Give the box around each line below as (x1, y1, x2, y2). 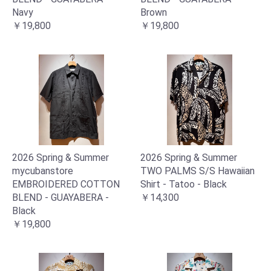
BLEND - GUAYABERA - (12, 192, 109, 203)
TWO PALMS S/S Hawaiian (140, 165, 255, 177)
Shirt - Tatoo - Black (140, 178, 227, 190)
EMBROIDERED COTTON (12, 178, 120, 190)
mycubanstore (12, 165, 73, 177)
